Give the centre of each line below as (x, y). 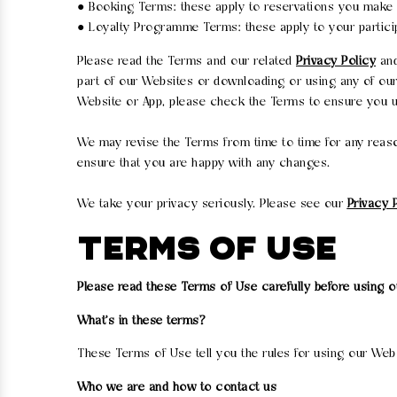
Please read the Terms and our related (187, 61)
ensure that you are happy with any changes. (204, 163)
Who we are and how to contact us (177, 387)
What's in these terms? (141, 321)
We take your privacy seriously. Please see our (212, 204)
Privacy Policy (336, 61)
